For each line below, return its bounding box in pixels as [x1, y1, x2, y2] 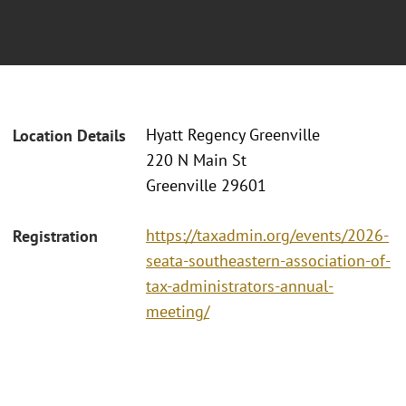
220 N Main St [146, 150, 246, 171]
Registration [13, 225, 98, 246]
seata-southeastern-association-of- [146, 249, 391, 271]
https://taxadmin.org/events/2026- [146, 224, 389, 246]
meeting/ [146, 300, 209, 322]
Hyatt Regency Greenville [146, 124, 320, 146]
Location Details [13, 125, 126, 147]
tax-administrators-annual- [146, 275, 333, 296]
